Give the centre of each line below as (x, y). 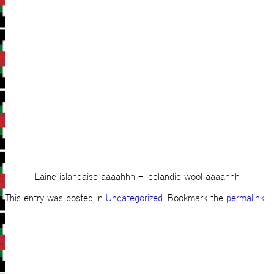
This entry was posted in (55, 198)
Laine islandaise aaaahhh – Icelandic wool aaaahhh (137, 177)
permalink (245, 198)
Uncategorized (134, 198)
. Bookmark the (194, 198)
